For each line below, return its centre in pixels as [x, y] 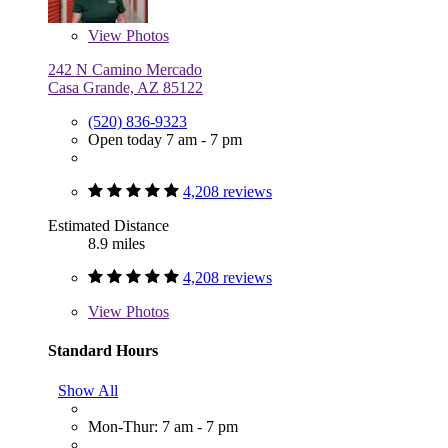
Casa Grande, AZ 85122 [125, 88]
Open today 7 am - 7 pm [165, 140]
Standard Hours [103, 351]
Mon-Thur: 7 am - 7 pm [163, 426]
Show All [88, 390]
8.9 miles [116, 244]
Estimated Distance [108, 226]
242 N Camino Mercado [125, 70]
